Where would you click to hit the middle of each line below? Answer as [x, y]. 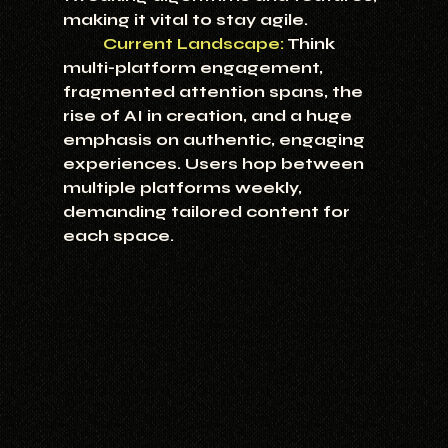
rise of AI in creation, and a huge [209, 116]
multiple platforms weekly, [184, 188]
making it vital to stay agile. [185, 20]
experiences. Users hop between [215, 164]
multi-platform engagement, [194, 68]
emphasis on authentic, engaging [215, 140]
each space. [118, 236]
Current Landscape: [193, 44]
